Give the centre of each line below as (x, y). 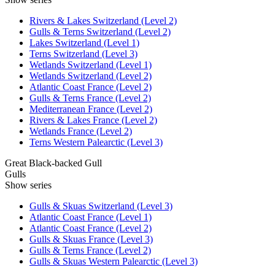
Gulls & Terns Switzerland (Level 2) (100, 31)
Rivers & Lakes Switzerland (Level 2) (103, 20)
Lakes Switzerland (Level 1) (84, 42)
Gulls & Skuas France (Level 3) (91, 239)
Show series (28, 185)
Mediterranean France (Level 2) (91, 109)
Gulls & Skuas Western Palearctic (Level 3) (114, 261)
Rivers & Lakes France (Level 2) (93, 120)
